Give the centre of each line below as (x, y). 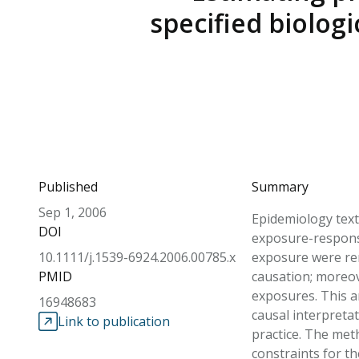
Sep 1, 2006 (73, 212)
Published (68, 187)
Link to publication (114, 321)
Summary (280, 187)
